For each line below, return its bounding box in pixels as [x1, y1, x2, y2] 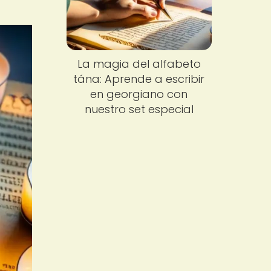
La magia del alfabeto [77, 56, 201, 72]
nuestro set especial [84, 102, 194, 117]
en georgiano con [90, 87, 188, 102]
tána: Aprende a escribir [73, 71, 205, 87]
